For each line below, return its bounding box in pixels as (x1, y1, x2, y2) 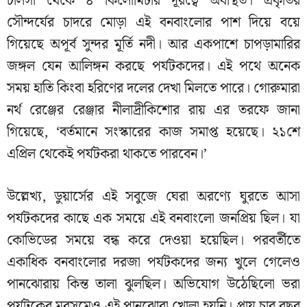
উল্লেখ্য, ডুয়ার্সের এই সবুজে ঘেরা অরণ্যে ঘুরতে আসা (7, 185, 300, 208)
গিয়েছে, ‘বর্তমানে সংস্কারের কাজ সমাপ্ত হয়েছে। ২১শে (7, 121, 300, 143)
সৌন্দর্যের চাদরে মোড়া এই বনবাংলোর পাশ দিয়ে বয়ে (7, 11, 300, 34)
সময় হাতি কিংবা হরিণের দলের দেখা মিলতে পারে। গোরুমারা (7, 77, 300, 99)
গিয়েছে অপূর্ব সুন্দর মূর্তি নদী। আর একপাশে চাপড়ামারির (7, 33, 300, 56)
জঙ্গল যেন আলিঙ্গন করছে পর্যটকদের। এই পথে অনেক (7, 55, 300, 77)
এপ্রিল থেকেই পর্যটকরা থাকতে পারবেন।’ (7, 143, 207, 165)
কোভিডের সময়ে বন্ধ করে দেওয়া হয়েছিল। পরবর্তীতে (7, 229, 300, 251)
